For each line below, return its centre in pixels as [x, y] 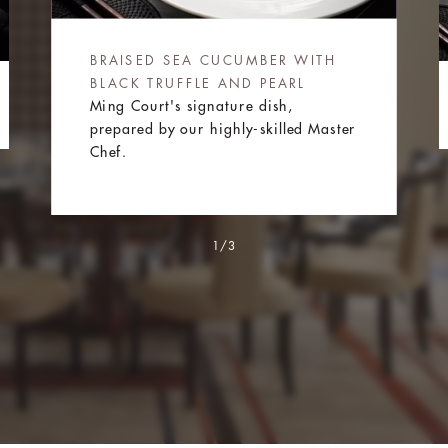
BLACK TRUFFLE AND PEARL [197, 83]
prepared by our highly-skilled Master [222, 128]
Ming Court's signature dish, [191, 105]
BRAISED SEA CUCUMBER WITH [213, 60]
